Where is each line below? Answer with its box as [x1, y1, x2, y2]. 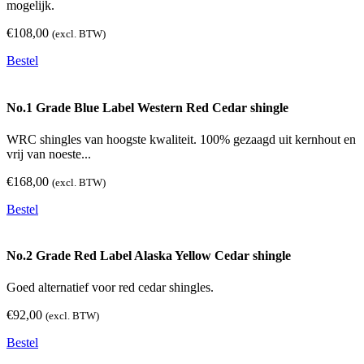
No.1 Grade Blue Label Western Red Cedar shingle [6, 100, 288, 115]
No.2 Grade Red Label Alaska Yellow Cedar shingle [6, 249, 291, 263]
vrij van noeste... [6, 146, 91, 161]
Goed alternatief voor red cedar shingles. [6, 280, 214, 295]
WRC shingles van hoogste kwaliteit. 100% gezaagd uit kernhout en [6, 132, 356, 146]
